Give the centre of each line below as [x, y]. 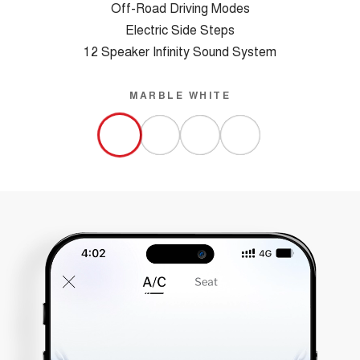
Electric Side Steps [180, 29]
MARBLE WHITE [180, 94]
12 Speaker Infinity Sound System [180, 51]
